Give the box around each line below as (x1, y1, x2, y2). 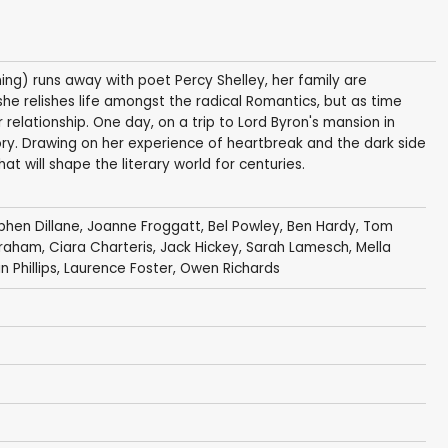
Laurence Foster (63, 259, 173, 279)
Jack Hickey (159, 238, 239, 258)
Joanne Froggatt (86, 217, 201, 237)
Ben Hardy (286, 217, 356, 237)
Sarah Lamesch (245, 238, 349, 258)
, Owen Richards (172, 259, 280, 279)
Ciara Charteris (48, 238, 153, 258)
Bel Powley (207, 217, 280, 237)
